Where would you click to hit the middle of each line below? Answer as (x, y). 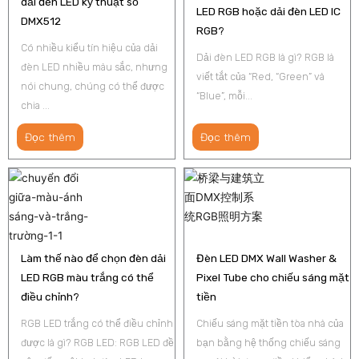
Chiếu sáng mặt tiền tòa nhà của (270, 323)
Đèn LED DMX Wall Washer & (266, 258)
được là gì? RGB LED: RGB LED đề (97, 342)
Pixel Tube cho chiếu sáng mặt (273, 277)
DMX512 (41, 20)
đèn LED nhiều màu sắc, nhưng (94, 67)
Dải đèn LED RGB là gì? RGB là (265, 57)
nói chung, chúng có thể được (93, 86)
